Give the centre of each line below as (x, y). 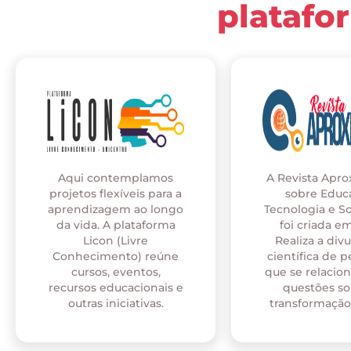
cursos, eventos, (116, 272)
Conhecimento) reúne (116, 257)
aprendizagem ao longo (116, 210)
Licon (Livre (116, 241)
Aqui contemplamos (116, 178)
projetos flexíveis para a (116, 194)
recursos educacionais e (116, 288)
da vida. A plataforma (116, 225)
